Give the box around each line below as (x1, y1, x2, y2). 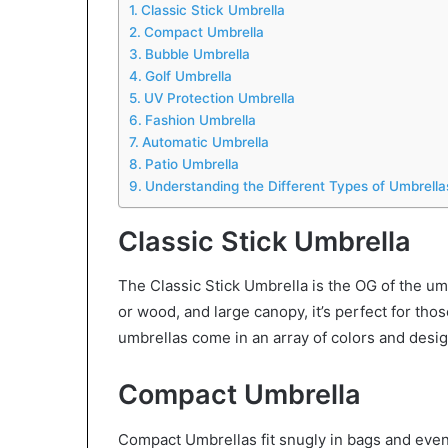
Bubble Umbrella (144, 45, 250, 62)
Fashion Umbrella (144, 111, 256, 128)
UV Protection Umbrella (143, 89, 295, 106)
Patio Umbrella (144, 155, 239, 172)
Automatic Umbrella (141, 133, 269, 150)
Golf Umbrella (144, 67, 232, 84)
